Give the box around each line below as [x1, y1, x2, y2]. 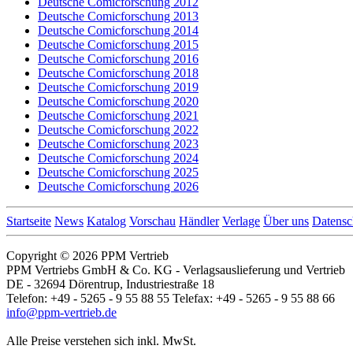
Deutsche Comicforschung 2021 [38, 109, 199, 123]
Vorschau [129, 214, 176, 229]
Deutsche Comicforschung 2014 [38, 24, 199, 38]
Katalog [87, 214, 126, 229]
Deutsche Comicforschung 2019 [38, 80, 199, 95]
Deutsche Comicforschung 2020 [38, 95, 199, 109]
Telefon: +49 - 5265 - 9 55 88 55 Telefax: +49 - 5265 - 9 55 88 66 [6, 292, 335, 306]
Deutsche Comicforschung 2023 [38, 137, 199, 151]
